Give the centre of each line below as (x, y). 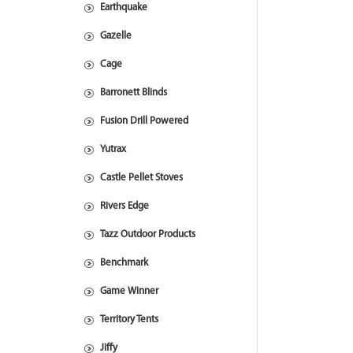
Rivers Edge (124, 206)
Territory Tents (129, 320)
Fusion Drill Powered (144, 121)
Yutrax (113, 149)
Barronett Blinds (134, 93)
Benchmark (124, 263)
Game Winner (129, 291)
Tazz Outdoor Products (148, 234)
